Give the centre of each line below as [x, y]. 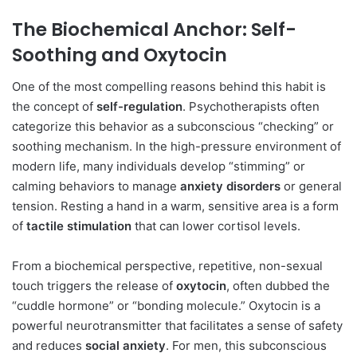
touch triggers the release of [94, 286]
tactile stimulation [79, 226]
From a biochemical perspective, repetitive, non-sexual [167, 266]
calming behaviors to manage [96, 186]
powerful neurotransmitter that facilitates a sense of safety [177, 326]
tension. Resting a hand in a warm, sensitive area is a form [175, 206]
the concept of [54, 107]
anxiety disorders [230, 186]
